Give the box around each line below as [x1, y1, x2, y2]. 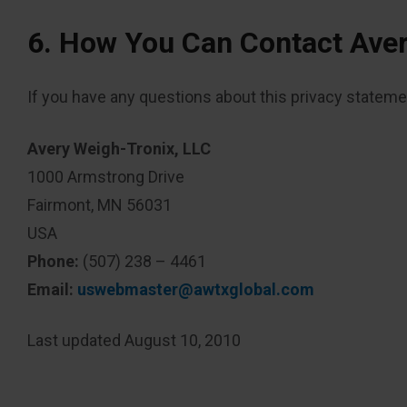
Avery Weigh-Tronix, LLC [27, 138, 211, 158]
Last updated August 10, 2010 [27, 330, 241, 350]
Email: [27, 279, 74, 299]
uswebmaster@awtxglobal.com [77, 279, 314, 299]
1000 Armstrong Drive [27, 166, 184, 186]
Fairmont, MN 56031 [27, 194, 172, 214]
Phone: [27, 251, 79, 271]
